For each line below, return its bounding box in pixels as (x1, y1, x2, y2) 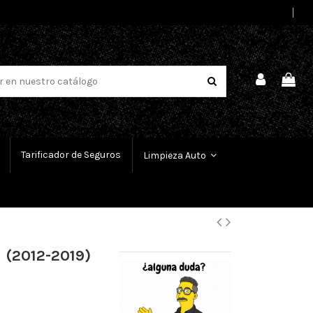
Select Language (228, 7, 292, 17)
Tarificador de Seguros (21, 149, 121, 161)
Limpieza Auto (143, 149, 208, 161)
